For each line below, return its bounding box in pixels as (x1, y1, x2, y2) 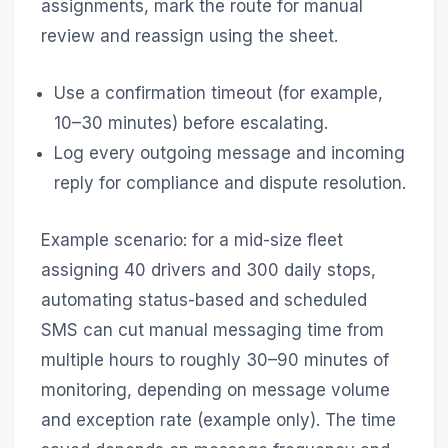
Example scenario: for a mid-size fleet (40, 230, 343, 251)
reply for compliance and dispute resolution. (54, 173, 407, 194)
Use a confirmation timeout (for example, (54, 83, 384, 104)
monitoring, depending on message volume (40, 380, 390, 401)
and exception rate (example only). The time (40, 410, 396, 431)
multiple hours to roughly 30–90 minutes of (40, 350, 389, 371)
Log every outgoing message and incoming (54, 143, 406, 164)
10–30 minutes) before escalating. (54, 113, 329, 134)
